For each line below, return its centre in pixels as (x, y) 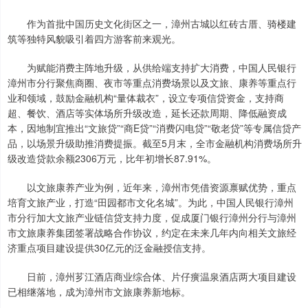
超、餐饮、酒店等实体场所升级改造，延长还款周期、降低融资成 (147, 113)
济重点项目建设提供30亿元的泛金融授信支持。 (109, 248)
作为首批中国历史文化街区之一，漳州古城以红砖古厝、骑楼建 (152, 24)
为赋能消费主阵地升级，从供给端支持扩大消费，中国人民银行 (152, 68)
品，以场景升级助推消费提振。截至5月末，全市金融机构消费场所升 (155, 143)
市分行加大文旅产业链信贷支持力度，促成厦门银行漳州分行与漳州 (152, 218)
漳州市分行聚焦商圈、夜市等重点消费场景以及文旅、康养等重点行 (152, 83)
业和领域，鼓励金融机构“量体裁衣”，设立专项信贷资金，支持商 (146, 98)
